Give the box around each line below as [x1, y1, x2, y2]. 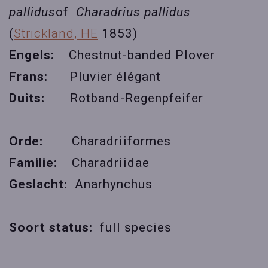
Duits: [9, 91, 70, 106]
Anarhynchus [75, 177, 153, 192]
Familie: [9, 156, 72, 170]
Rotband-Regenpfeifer [70, 91, 203, 106]
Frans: [9, 69, 69, 84]
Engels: [9, 48, 69, 63]
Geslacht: [9, 177, 75, 192]
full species [100, 220, 172, 235]
